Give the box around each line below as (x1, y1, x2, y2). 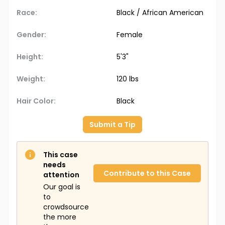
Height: (17, 52, 43, 62)
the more (43, 212, 76, 222)
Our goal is (43, 182, 80, 192)
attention (43, 170, 79, 180)
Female (117, 30, 143, 40)
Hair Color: (17, 96, 56, 106)
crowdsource (43, 202, 89, 212)
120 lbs (117, 74, 139, 84)
